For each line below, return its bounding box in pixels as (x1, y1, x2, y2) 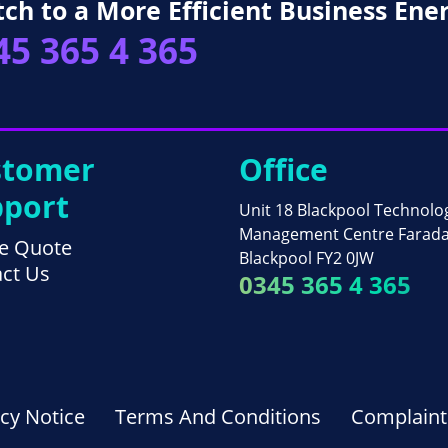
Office (239, 149, 328, 191)
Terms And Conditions (115, 403, 321, 431)
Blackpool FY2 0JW (239, 247, 374, 270)
